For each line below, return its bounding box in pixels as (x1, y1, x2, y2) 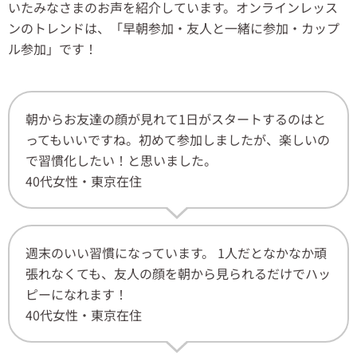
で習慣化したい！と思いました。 (25, 151, 217, 171)
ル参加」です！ (8, 39, 97, 59)
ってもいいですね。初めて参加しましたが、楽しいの (25, 130, 330, 150)
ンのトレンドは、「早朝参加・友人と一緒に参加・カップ (8, 18, 339, 38)
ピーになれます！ (25, 284, 127, 304)
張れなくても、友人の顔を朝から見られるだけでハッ (25, 264, 331, 284)
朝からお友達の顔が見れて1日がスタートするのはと (25, 109, 326, 129)
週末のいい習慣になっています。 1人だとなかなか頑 (25, 243, 327, 263)
